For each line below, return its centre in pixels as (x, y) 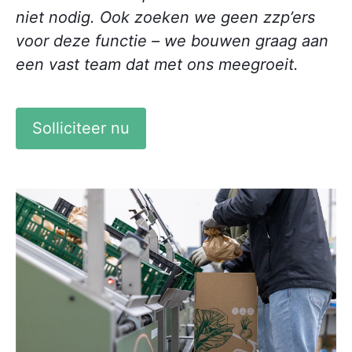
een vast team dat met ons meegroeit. (157, 65)
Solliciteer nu (81, 128)
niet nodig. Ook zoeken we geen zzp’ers (165, 18)
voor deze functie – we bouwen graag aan (172, 41)
